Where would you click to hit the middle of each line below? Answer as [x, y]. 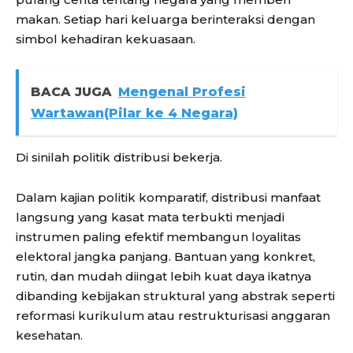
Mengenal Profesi [182, 92]
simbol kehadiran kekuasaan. [106, 39]
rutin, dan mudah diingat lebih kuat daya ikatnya [163, 277]
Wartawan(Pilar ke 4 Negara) [134, 113]
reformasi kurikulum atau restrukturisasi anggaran [173, 316]
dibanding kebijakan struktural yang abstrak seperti [175, 296]
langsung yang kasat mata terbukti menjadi [150, 217]
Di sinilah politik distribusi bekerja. [119, 158]
